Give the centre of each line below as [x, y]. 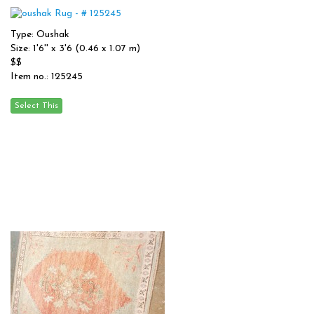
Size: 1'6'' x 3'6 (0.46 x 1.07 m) [75, 49]
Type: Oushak [40, 35]
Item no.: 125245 [47, 77]
